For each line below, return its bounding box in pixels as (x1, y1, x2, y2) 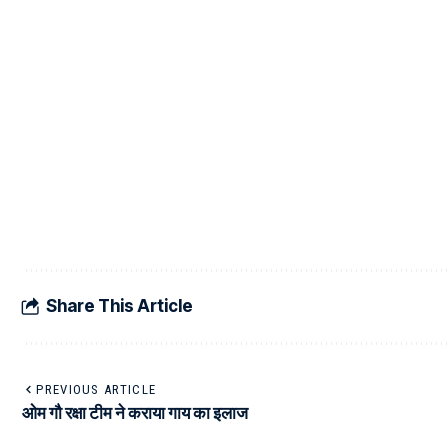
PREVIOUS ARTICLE (36, 381, 157, 397)
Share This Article (46, 296, 193, 317)
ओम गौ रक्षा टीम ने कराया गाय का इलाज (22, 402, 248, 423)
